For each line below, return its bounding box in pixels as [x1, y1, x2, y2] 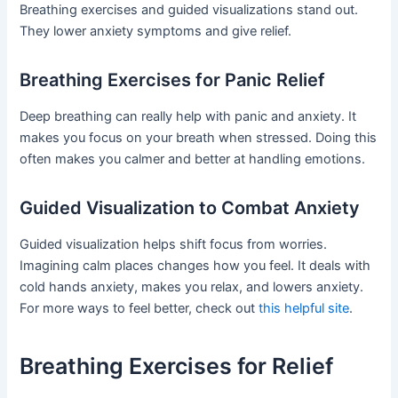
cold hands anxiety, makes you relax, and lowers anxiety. [20, 278, 364, 295]
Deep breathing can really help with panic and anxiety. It [20, 107, 357, 124]
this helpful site [259, 299, 350, 316]
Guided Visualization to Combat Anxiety [20, 196, 361, 219]
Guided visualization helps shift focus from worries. [20, 235, 328, 252]
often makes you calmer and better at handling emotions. [20, 150, 366, 167]
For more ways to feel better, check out [20, 299, 259, 316]
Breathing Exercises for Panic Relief [20, 68, 326, 91]
